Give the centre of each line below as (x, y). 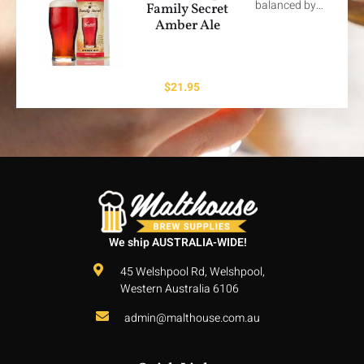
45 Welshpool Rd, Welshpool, (192, 271)
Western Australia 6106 (179, 288)
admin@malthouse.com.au (192, 318)
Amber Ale (187, 25)
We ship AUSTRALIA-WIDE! (178, 243)
